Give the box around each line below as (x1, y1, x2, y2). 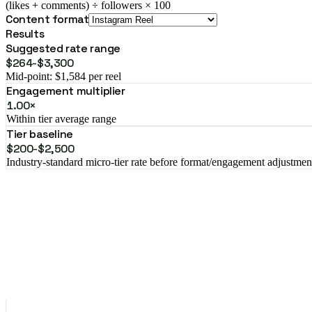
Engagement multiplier (6, 83, 125, 98)
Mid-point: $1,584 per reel (6, 70, 121, 82)
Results (6, 26, 45, 41)
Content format (6, 11, 89, 26)
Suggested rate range (6, 40, 120, 56)
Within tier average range (6, 112, 116, 125)
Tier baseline (6, 126, 73, 141)
